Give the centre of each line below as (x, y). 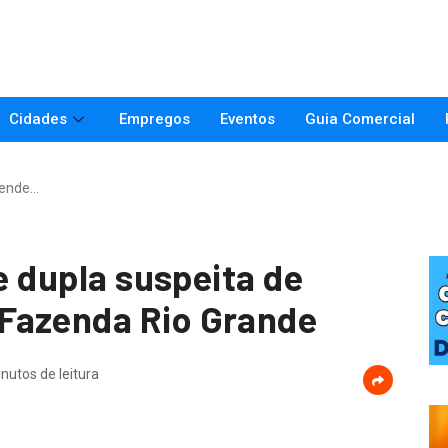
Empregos (154, 119)
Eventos (247, 119)
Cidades (37, 119)
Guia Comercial (359, 119)
